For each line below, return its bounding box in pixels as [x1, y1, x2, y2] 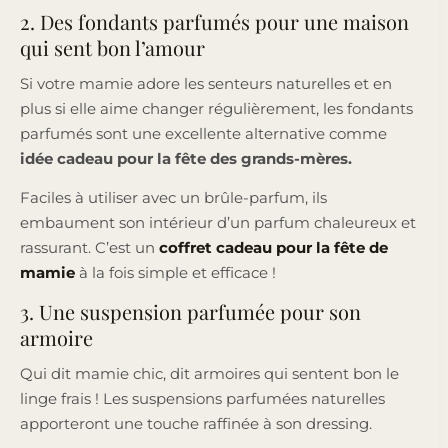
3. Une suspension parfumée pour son [20, 297, 361, 325]
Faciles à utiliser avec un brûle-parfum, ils [20, 187, 327, 207]
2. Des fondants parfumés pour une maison [20, 7, 409, 35]
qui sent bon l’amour [20, 33, 205, 61]
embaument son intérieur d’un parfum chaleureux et [20, 212, 416, 232]
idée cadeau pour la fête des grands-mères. [20, 148, 356, 168]
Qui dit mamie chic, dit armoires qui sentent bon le [20, 363, 399, 383]
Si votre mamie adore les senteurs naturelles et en [20, 73, 392, 93]
